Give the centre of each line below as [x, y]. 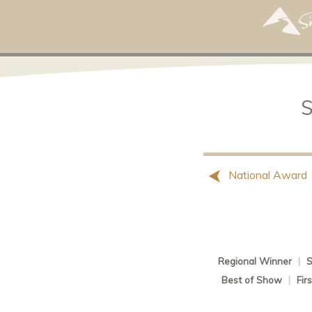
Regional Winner [255, 261]
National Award [266, 175]
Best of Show [252, 280]
